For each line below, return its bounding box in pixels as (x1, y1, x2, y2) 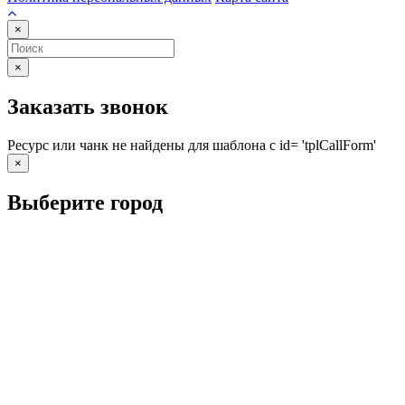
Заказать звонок (7, 95, 168, 119)
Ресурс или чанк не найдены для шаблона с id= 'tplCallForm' (7, 137, 376, 153)
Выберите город (7, 190, 163, 214)
